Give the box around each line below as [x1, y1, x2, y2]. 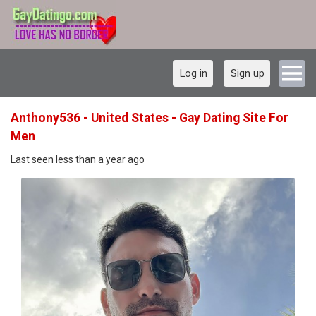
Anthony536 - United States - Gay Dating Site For [11, 111, 288, 125]
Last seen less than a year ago [11, 154, 145, 165]
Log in [180, 67, 207, 80]
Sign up [231, 67, 265, 80]
